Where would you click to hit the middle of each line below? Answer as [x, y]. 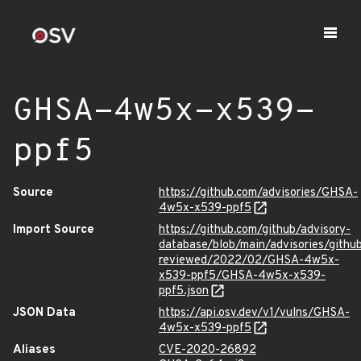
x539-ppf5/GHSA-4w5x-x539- [242, 276]
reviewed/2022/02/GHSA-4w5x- [249, 261]
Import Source [54, 230]
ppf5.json [184, 291]
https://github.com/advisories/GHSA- [258, 193]
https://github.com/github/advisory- [255, 230]
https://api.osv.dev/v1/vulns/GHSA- [254, 313]
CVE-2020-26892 [207, 350]
